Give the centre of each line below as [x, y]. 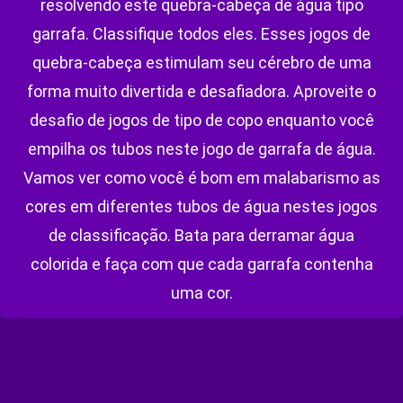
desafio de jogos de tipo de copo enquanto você [201, 121]
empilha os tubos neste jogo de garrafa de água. [201, 149]
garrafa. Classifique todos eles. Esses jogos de [201, 34]
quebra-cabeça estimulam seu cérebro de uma [201, 63]
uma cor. [201, 293]
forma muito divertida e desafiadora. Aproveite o [201, 92]
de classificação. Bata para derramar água [201, 236]
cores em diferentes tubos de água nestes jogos [201, 207]
